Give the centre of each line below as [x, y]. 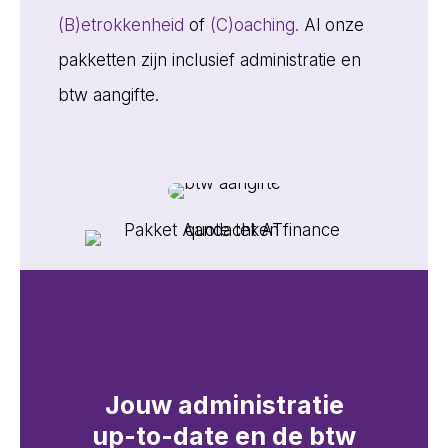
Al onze [331, 24]
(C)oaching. [254, 24]
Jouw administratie [224, 405]
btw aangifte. [108, 94]
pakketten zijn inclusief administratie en [209, 59]
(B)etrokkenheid [120, 24]
